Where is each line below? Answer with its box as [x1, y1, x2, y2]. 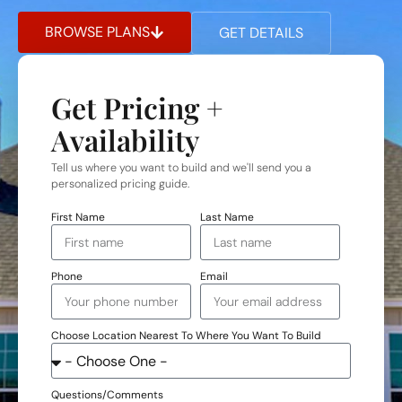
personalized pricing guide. [51, 177, 189, 192]
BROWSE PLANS [45, 22, 150, 42]
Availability [51, 120, 199, 160]
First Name [51, 210, 105, 225]
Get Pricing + [51, 88, 223, 127]
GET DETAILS [219, 23, 303, 43]
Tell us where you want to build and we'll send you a [51, 161, 311, 176]
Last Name [200, 210, 254, 225]
